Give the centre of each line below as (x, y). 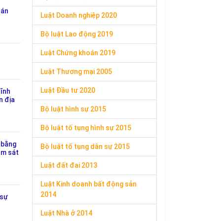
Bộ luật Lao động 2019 (77, 34)
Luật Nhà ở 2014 (66, 213)
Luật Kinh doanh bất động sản (89, 184)
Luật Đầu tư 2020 (68, 90)
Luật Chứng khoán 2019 (78, 53)
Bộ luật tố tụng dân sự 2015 (85, 147)
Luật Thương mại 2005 (76, 72)
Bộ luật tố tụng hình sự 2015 (86, 128)
